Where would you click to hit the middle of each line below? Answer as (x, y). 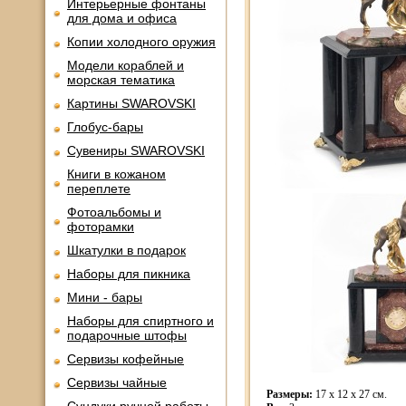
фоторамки (101, 227)
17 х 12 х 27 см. (350, 394)
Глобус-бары (105, 127)
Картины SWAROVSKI (131, 103)
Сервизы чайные (117, 382)
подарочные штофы (127, 335)
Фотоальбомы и (114, 212)
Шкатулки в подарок (126, 250)
